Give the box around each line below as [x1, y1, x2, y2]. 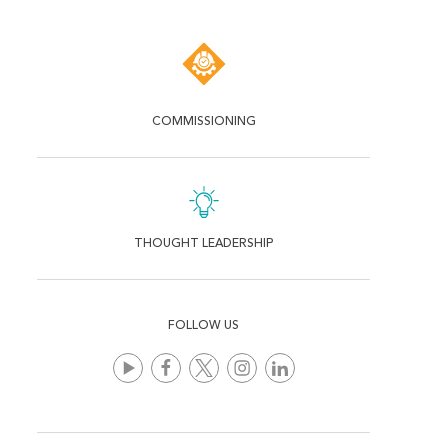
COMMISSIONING [151, 115, 256, 128]
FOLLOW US [168, 319, 240, 332]
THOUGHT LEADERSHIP [134, 237, 274, 250]
